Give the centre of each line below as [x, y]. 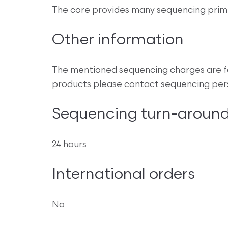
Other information [118, 41]
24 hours [69, 145]
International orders [123, 175]
